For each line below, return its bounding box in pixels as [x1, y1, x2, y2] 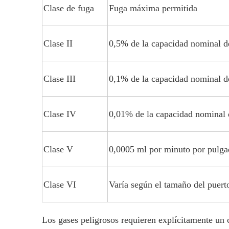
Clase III [43, 74, 76, 84]
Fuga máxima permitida [109, 3, 197, 13]
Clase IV [43, 109, 76, 119]
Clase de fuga [43, 3, 94, 13]
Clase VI [43, 179, 76, 190]
